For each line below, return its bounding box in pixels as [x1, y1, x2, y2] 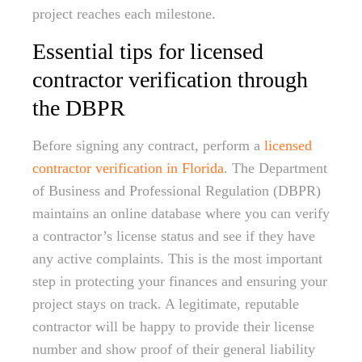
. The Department [224, 160, 327, 176]
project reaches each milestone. [32, 6, 216, 22]
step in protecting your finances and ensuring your [32, 273, 327, 289]
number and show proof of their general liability [32, 341, 315, 357]
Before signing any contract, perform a [32, 137, 264, 154]
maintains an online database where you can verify [32, 205, 330, 221]
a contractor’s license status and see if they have [32, 228, 315, 244]
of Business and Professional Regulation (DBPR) [32, 183, 321, 199]
